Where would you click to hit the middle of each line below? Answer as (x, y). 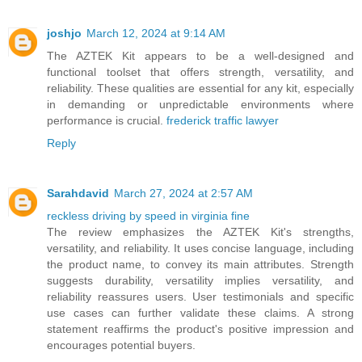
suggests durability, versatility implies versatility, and (200, 281)
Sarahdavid (78, 194)
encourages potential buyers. (121, 345)
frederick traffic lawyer (223, 121)
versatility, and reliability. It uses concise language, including (200, 248)
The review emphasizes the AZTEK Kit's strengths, (200, 232)
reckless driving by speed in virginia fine (148, 216)
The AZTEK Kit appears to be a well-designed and (200, 56)
